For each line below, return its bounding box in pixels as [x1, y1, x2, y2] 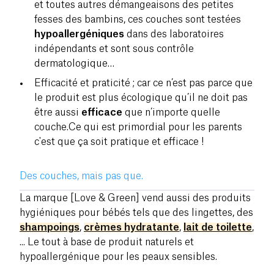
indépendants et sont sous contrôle [34, 43, 194, 54]
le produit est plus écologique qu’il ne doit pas [34, 92, 248, 103]
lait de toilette [183, 222, 252, 232]
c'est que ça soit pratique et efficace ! [34, 136, 204, 147]
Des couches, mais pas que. [20, 171, 143, 181]
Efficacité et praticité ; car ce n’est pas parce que [34, 78, 253, 88]
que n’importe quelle [122, 107, 220, 117]
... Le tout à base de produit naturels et [20, 237, 194, 247]
